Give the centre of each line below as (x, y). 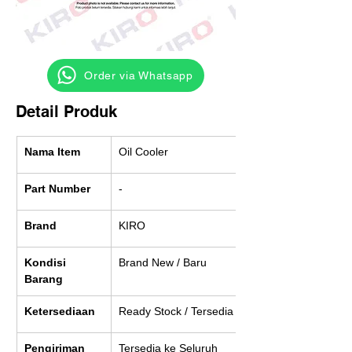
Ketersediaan (60, 311)
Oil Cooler (143, 152)
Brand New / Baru (163, 262)
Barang (44, 279)
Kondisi (47, 262)
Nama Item (52, 152)
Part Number (57, 189)
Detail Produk (66, 112)
